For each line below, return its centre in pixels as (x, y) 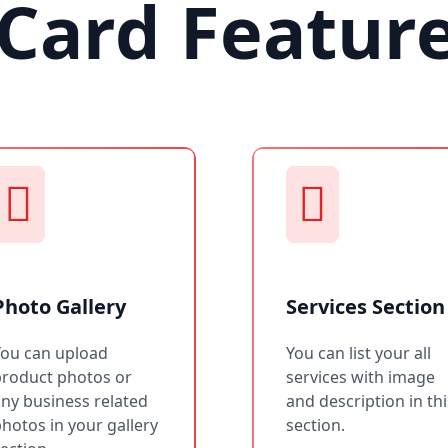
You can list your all (358, 352)
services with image (360, 376)
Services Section (365, 306)
